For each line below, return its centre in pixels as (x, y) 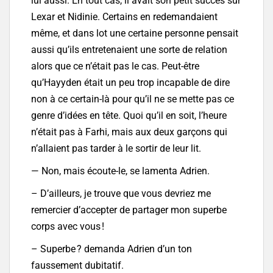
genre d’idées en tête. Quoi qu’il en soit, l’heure (129, 116)
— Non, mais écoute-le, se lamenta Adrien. (120, 171)
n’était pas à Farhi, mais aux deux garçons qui (129, 132)
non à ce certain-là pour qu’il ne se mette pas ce (133, 99)
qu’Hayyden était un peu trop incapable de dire (130, 83)
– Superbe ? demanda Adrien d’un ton (112, 249)
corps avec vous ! (68, 227)
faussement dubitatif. (77, 266)
